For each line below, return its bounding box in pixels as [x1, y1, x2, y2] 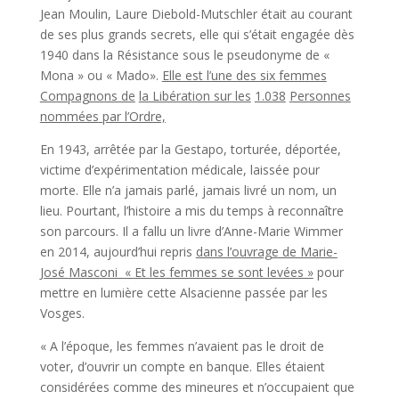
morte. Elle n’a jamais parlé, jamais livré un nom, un [39, 182, 337, 199]
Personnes [289, 87, 351, 104]
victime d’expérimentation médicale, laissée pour [39, 161, 320, 178]
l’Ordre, [124, 108, 166, 125]
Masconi [68, 264, 125, 281]
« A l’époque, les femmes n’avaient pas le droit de [39, 338, 324, 354]
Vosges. [39, 305, 85, 322]
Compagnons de [39, 87, 135, 104]
